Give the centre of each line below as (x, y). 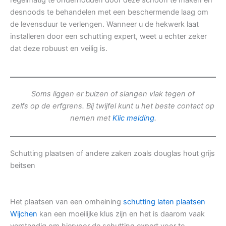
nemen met (91, 118)
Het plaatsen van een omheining (67, 202)
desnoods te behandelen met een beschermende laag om (109, 12)
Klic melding (133, 118)
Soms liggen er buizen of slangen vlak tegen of (113, 94)
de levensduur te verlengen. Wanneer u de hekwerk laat (104, 24)
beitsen (23, 165)
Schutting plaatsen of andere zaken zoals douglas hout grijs (112, 153)
